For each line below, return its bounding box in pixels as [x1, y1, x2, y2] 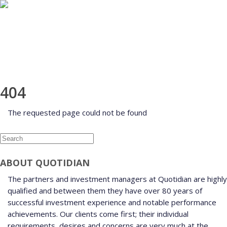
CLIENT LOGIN [146, 63, 209, 71]
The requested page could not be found [8, 107, 147, 118]
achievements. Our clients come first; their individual [8, 208, 188, 219]
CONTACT [87, 63, 131, 71]
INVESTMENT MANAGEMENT [42, 41, 165, 49]
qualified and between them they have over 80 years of [8, 185, 202, 196]
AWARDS [36, 63, 72, 71]
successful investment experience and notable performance [8, 197, 216, 207]
